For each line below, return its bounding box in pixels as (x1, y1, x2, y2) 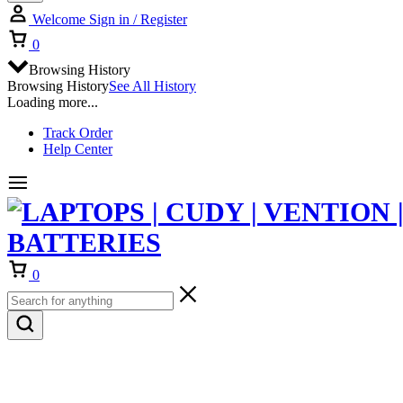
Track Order (43, 125, 112, 140)
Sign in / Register (89, 12, 187, 27)
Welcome (32, 12, 85, 27)
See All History (109, 78, 196, 94)
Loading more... (7, 94, 98, 110)
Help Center (43, 141, 112, 157)
